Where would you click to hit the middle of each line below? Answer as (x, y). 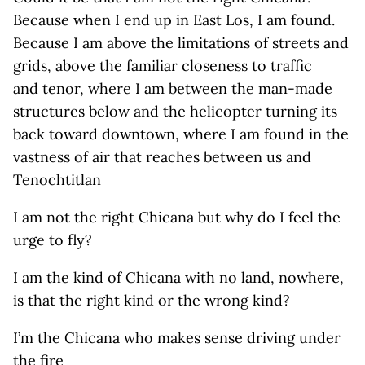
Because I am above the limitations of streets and (181, 43)
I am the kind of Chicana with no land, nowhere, (178, 277)
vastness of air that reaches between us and (162, 157)
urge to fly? (53, 240)
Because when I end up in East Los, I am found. (174, 20)
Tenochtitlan (57, 180)
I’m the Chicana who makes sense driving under (177, 338)
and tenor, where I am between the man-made (173, 88)
